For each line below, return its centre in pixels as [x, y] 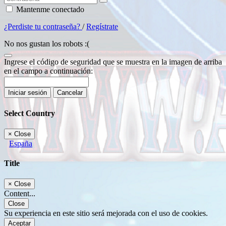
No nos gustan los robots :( [47, 44]
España [21, 143]
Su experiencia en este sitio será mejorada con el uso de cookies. [106, 213]
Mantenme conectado [49, 10]
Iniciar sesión [27, 93]
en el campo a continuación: [48, 71]
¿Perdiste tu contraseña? [43, 27]
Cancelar [70, 93]
